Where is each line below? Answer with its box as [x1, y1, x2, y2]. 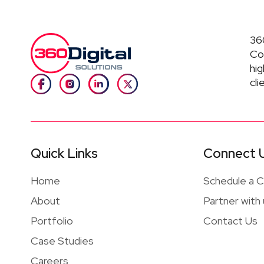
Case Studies [31, 233, 94, 247]
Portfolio [31, 213, 73, 227]
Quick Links [31, 144, 98, 162]
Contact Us [203, 213, 258, 227]
